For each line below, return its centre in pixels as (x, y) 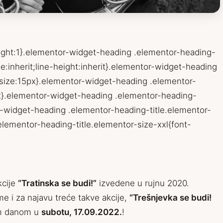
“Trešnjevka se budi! (170, 198)
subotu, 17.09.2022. (82, 212)
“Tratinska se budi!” (57, 183)
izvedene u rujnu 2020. (143, 183)
